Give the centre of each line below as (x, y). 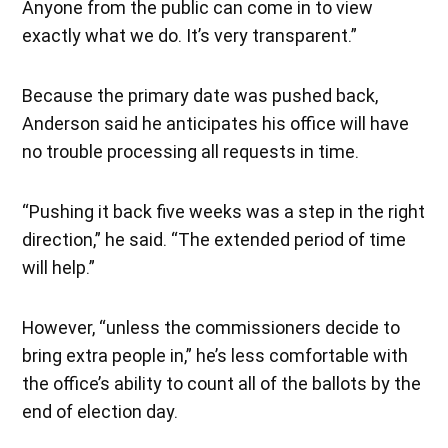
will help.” (59, 267)
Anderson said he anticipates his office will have (216, 123)
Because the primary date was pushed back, (200, 95)
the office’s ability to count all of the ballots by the (222, 383)
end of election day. (100, 411)
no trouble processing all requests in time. (191, 151)
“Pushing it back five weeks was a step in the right (224, 211)
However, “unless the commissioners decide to (211, 327)
